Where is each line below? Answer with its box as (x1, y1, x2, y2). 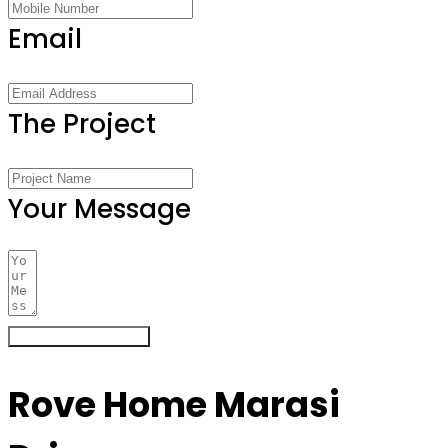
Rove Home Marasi (8, 379, 340, 429)
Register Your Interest (16, 329, 142, 345)
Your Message (8, 191, 191, 228)
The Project (8, 106, 156, 143)
